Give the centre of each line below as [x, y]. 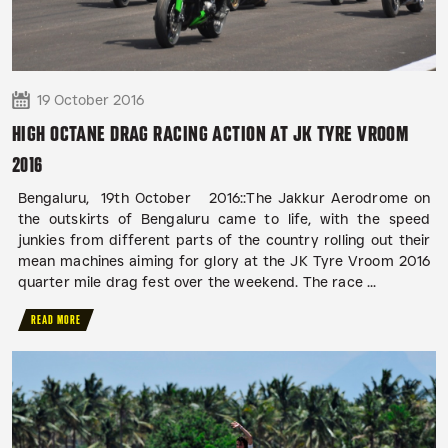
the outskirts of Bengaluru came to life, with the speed [224, 219]
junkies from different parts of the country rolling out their [224, 240]
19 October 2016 [90, 100]
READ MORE [56, 320]
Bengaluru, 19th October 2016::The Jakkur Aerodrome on [224, 198]
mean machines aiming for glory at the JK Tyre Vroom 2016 [224, 261]
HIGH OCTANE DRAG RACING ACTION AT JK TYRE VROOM [210, 134]
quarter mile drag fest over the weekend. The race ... [197, 282]
